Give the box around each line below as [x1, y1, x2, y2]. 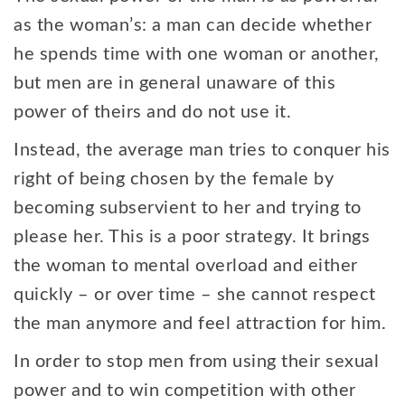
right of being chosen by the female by [14, 170, 334, 188]
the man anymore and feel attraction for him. [14, 315, 391, 333]
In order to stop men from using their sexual [14, 353, 379, 371]
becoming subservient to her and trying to [14, 199, 362, 217]
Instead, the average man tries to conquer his [14, 141, 391, 159]
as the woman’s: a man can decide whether [14, 16, 372, 34]
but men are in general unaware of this [14, 74, 335, 92]
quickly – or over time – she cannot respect [14, 286, 376, 304]
